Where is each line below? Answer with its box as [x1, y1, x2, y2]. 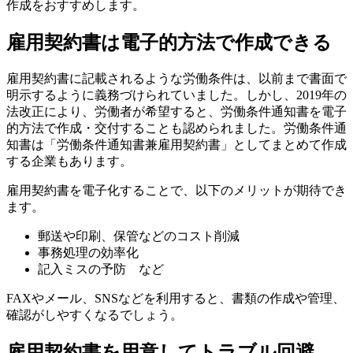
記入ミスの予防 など [38, 262, 164, 277]
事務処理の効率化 [38, 246, 139, 260]
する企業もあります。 [6, 154, 132, 169]
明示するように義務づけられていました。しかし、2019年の [6, 88, 347, 102]
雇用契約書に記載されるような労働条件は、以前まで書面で [6, 72, 347, 86]
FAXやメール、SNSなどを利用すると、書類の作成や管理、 [6, 292, 345, 306]
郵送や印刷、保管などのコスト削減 [38, 229, 240, 243]
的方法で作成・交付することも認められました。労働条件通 [6, 121, 347, 136]
